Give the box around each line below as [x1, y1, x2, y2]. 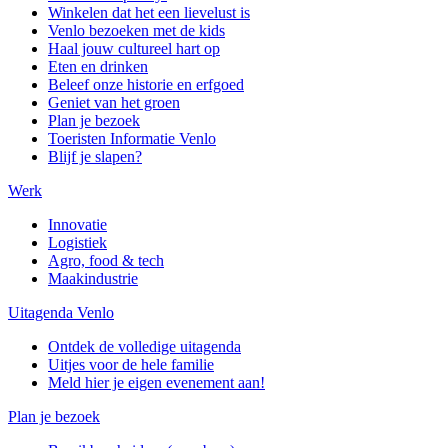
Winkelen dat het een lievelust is [48, 3, 250, 21]
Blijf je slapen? [48, 147, 142, 165]
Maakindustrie [48, 269, 138, 287]
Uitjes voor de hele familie [48, 355, 214, 373]
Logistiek [48, 233, 107, 251]
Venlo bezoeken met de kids [48, 21, 225, 39]
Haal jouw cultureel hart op [48, 39, 220, 57]
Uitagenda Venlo [8, 303, 114, 321]
